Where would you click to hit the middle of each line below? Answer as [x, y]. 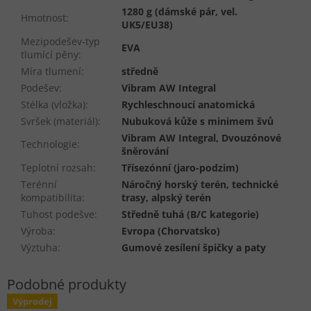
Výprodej [32, 302]
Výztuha [39, 248]
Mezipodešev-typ [60, 42]
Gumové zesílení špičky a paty [194, 248]
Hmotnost [43, 18]
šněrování [145, 151]
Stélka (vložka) [53, 105]
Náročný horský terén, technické [200, 185]
